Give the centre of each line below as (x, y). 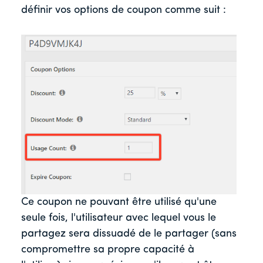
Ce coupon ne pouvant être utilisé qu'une (119, 202)
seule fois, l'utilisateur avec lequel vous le (119, 218)
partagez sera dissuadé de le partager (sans (129, 234)
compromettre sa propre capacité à (108, 249)
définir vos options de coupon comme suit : (124, 11)
